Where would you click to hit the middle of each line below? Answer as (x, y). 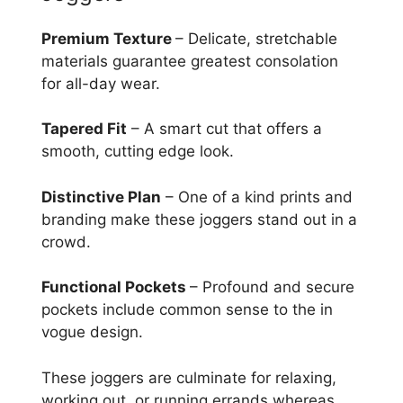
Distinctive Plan (101, 197)
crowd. (66, 242)
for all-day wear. (101, 83)
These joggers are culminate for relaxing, (189, 377)
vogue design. (92, 332)
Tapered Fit (84, 129)
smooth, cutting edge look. (138, 152)
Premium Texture (108, 38)
